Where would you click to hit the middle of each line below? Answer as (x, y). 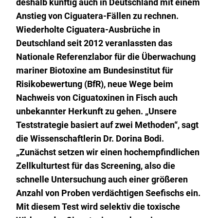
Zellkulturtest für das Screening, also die (95, 166)
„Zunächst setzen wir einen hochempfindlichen (108, 152)
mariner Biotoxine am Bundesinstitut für (94, 71)
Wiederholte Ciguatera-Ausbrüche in (88, 30)
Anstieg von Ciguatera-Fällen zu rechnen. (97, 16)
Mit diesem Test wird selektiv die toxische (98, 207)
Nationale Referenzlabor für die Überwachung (106, 57)
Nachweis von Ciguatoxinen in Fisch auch (97, 98)
